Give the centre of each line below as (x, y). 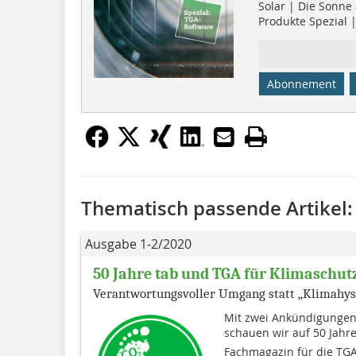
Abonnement (301, 83)
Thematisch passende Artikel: (217, 208)
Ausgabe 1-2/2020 (138, 244)
